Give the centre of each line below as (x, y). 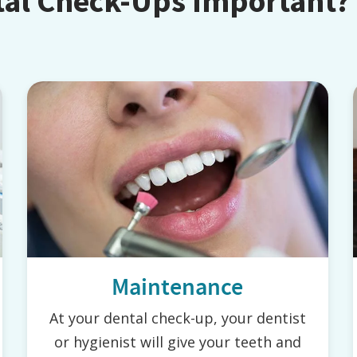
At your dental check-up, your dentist (177, 318)
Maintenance (178, 287)
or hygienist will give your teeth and (177, 342)
